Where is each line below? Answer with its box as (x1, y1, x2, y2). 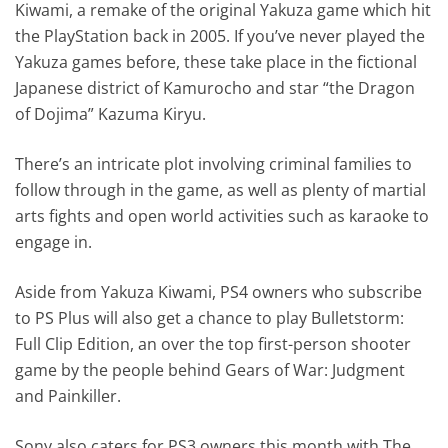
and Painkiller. (15, 384, 122, 407)
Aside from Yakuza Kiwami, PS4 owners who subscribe (15, 280, 423, 303)
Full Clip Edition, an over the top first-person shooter (15, 332, 412, 355)
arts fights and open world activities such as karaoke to (15, 204, 430, 227)
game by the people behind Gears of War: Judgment (15, 358, 406, 381)
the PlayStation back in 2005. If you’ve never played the (15, 24, 426, 47)
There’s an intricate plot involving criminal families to (15, 152, 413, 175)
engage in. (15, 230, 93, 253)
